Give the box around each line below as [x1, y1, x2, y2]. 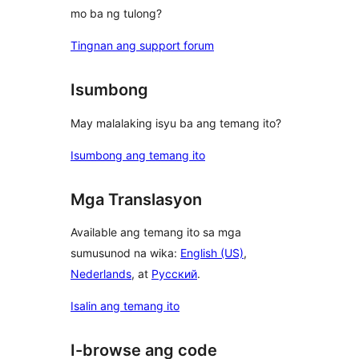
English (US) [180, 246, 244, 260]
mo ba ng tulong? [71, 6, 162, 21]
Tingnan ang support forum [71, 38, 214, 53]
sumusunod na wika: [71, 246, 180, 260]
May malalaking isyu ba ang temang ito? [71, 115, 281, 130]
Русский [151, 267, 197, 281]
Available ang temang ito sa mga [71, 225, 241, 240]
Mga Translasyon [71, 189, 202, 209]
